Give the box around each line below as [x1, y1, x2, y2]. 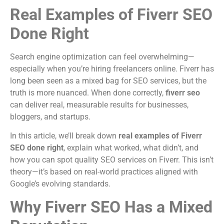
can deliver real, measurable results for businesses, [10, 100, 188, 109]
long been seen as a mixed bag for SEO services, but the [10, 76, 206, 85]
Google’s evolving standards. [10, 179, 110, 189]
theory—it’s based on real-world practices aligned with [10, 167, 198, 177]
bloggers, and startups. [10, 112, 90, 121]
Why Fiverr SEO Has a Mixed [10, 197, 212, 216]
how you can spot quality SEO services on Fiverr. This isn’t [10, 155, 213, 165]
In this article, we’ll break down [10, 131, 118, 141]
